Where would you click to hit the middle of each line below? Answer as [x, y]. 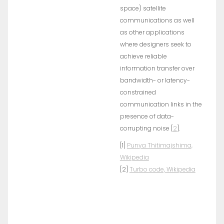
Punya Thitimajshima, [159, 145]
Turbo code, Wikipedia [162, 169]
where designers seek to [155, 44]
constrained [138, 92]
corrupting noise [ [146, 128]
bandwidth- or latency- [155, 80]
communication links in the [161, 104]
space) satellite [143, 8]
